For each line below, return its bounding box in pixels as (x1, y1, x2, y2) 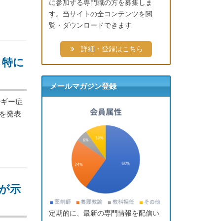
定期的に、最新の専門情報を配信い (49, 209, 160, 218)
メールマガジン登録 (49, 82, 116, 91)
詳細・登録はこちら (79, 44, 143, 53)
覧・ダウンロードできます (49, 21, 132, 29)
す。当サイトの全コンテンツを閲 (49, 9, 153, 18)
